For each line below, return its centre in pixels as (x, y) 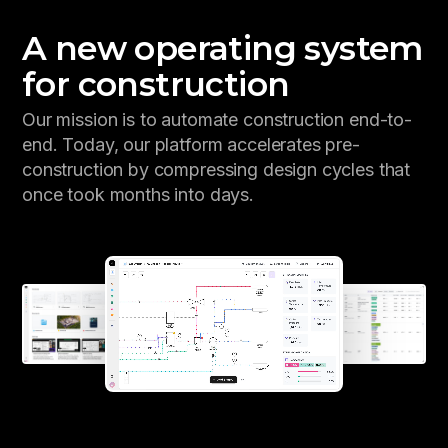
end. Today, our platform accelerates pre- (191, 144)
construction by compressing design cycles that (216, 169)
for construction (156, 83)
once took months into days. (138, 194)
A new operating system (222, 47)
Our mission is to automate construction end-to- (217, 119)
